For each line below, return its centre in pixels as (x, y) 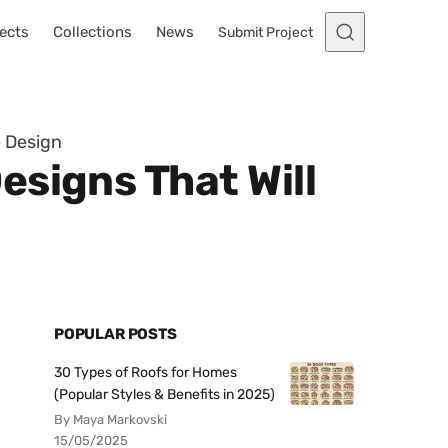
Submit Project (265, 32)
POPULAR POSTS (115, 334)
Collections (92, 32)
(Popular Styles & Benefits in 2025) (164, 394)
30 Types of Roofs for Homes (145, 372)
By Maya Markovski (110, 419)
